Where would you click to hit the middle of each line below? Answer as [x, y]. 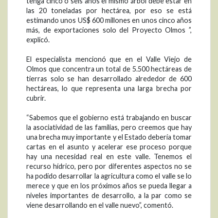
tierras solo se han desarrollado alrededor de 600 [109, 78]
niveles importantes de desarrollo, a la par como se [109, 195]
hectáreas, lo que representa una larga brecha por [109, 88]
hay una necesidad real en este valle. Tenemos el [109, 156]
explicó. [38, 39]
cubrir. [36, 98]
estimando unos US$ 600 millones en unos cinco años [109, 20]
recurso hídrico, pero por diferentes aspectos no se [109, 166]
